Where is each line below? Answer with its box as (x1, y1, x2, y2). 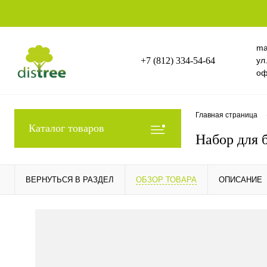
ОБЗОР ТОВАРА (136, 175, 197, 184)
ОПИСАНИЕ (219, 175, 262, 184)
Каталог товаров (29, 122, 104, 134)
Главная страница (195, 111, 257, 120)
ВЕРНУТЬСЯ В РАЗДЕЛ (26, 175, 114, 184)
